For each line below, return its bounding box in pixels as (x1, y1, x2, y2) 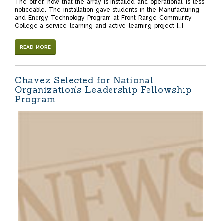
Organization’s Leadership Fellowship (15, 84, 192, 96)
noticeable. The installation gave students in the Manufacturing (15, 6, 199, 14)
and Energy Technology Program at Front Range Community (15, 14, 192, 22)
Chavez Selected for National (15, 74, 154, 86)
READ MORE (20, 44, 51, 50)
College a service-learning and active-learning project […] (15, 22, 183, 30)
